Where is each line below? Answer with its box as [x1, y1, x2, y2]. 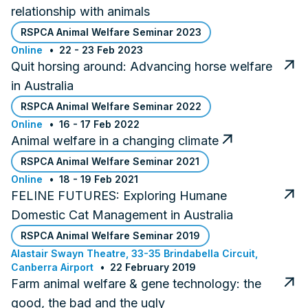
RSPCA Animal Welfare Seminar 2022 [21, 100, 201, 112]
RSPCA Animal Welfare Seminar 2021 [21, 155, 199, 167]
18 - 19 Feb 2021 [59, 173, 138, 185]
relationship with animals [11, 3, 150, 19]
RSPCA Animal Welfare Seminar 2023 [21, 25, 201, 38]
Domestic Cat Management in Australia [11, 207, 233, 222]
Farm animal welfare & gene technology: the [11, 276, 261, 291]
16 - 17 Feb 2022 [59, 118, 140, 130]
